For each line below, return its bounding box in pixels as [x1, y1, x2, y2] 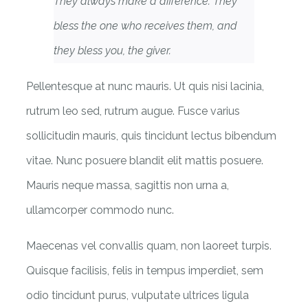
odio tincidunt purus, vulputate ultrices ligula [26, 288, 249, 302]
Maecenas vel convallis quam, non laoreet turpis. [26, 239, 272, 252]
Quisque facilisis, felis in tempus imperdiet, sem [26, 263, 263, 277]
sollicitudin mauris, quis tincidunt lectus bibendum [26, 129, 276, 142]
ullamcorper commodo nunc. [26, 203, 174, 217]
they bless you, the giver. [54, 43, 171, 57]
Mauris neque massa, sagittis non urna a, [26, 178, 229, 192]
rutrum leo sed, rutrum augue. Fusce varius [26, 104, 240, 118]
